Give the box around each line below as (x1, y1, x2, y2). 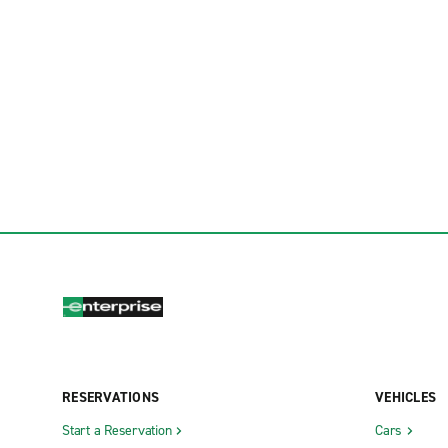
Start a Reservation (62, 420, 172, 440)
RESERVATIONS (62, 387, 159, 407)
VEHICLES (375, 387, 436, 407)
